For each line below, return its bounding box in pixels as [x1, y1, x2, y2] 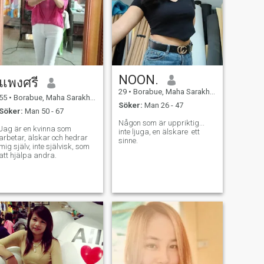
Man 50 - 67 [22, 106, 64, 115]
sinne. [118, 136, 138, 145]
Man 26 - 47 [142, 100, 183, 110]
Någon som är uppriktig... [118, 118, 204, 127]
